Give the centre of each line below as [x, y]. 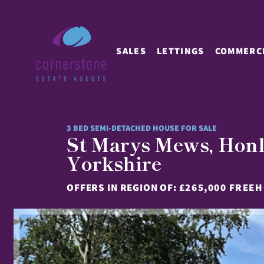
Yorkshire [114, 163]
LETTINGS [181, 51]
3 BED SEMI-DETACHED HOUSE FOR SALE [142, 128]
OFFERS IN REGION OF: [123, 187]
